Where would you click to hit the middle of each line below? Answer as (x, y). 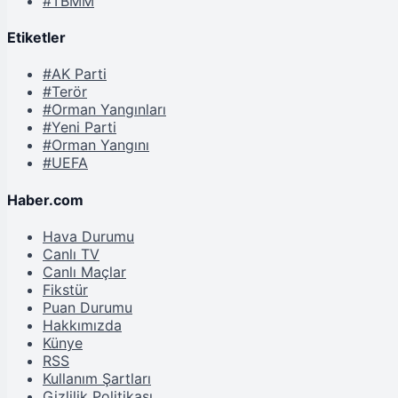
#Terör (65, 92)
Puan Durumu (88, 307)
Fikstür (65, 289)
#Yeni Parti (80, 127)
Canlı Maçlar (84, 271)
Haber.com (45, 199)
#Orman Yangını (96, 145)
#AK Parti (75, 74)
